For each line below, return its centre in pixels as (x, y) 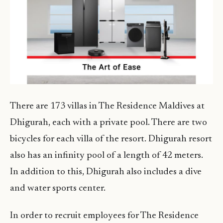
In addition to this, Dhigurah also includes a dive (106, 172)
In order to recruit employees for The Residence (104, 216)
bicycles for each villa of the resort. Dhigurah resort (111, 139)
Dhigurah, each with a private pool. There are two (109, 123)
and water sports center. (58, 189)
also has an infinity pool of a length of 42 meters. (107, 156)
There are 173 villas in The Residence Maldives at (107, 107)
